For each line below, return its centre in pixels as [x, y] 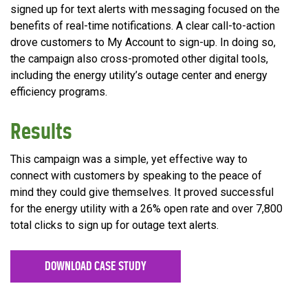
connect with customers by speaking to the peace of [136, 176]
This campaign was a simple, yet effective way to [129, 159]
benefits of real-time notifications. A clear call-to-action [143, 26]
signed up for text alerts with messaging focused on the [145, 10]
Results [41, 131]
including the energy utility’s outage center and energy [139, 76]
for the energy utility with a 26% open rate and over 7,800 [146, 209]
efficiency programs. [59, 92]
